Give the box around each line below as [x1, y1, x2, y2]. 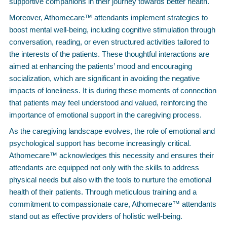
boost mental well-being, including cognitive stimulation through [9, 25, 215, 34]
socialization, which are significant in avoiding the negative [9, 74, 200, 83]
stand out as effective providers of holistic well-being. [9, 212, 182, 220]
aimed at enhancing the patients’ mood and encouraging [9, 62, 192, 70]
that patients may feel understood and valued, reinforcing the [9, 98, 207, 107]
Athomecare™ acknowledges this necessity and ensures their [9, 151, 214, 160]
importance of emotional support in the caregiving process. [9, 110, 202, 119]
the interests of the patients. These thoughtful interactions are [9, 50, 209, 58]
